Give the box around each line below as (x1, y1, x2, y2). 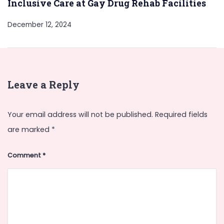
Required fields (155, 109, 207, 119)
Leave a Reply (7, 78, 79, 92)
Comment (7, 150, 42, 159)
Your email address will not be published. (7, 109, 153, 119)
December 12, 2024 (7, 20, 71, 30)
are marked (7, 124, 51, 134)
